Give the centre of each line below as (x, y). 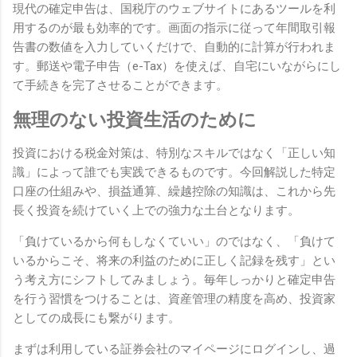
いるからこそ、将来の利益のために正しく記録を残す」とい (174, 261)
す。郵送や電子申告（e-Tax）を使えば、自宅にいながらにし (177, 66)
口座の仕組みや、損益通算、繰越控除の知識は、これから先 (174, 192)
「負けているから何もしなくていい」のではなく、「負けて (174, 242)
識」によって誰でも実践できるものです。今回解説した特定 (174, 173)
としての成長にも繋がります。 (96, 318)
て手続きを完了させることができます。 (120, 85)
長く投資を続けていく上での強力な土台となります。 (156, 211)
